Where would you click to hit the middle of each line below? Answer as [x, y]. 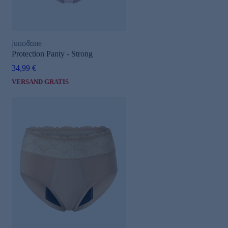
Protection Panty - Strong [52, 53]
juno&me [27, 43]
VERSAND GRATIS [40, 81]
